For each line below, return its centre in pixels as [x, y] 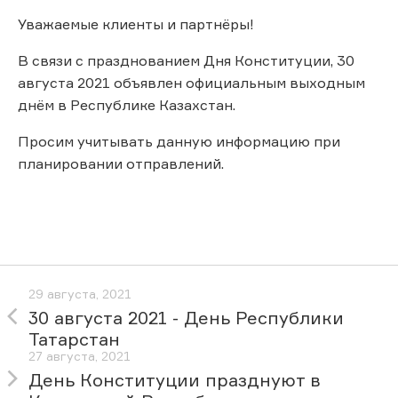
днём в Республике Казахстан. [127, 104]
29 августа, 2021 [80, 294]
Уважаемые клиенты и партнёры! [136, 24]
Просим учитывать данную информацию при [179, 141]
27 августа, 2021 [80, 356]
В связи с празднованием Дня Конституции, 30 [186, 60]
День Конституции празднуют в [175, 380]
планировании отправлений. [121, 163]
